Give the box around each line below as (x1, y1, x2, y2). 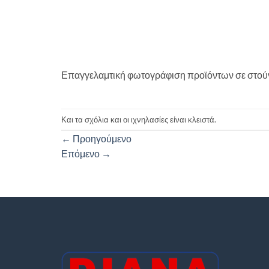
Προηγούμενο (71, 133, 131, 145)
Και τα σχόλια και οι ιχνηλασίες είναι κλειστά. (61, 114, 216, 124)
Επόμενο (61, 148, 101, 160)
